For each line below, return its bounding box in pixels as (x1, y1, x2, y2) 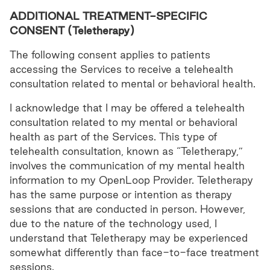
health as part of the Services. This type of (10, 131, 217, 142)
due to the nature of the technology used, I (10, 218, 217, 229)
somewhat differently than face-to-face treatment (10, 246, 259, 258)
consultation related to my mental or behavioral (10, 116, 237, 128)
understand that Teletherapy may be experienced (10, 232, 248, 243)
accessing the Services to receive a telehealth (10, 63, 233, 75)
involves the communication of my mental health (10, 160, 245, 171)
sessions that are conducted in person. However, (10, 203, 245, 215)
